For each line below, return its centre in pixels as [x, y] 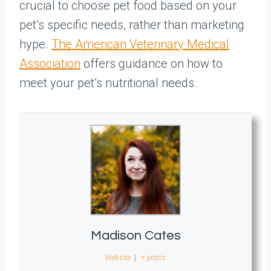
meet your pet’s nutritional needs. [108, 83]
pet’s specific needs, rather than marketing [132, 25]
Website [118, 258]
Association [50, 64]
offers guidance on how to [152, 64]
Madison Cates [135, 236]
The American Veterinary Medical [140, 44]
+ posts [153, 258]
